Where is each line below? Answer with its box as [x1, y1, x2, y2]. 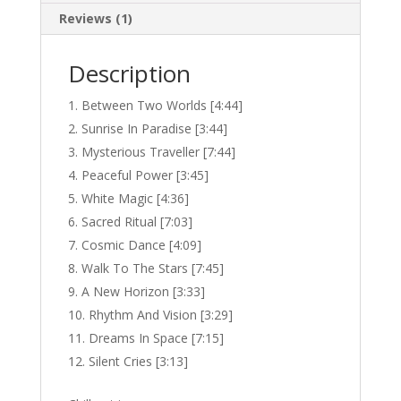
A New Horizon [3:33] [81, 283, 205, 300]
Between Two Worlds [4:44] [81, 97, 243, 114]
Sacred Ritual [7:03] [81, 213, 192, 230]
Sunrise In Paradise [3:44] [81, 120, 227, 137]
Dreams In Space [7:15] [88, 329, 224, 346]
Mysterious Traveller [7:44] [81, 143, 235, 160]
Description [67, 57, 191, 90]
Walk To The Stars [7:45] [81, 260, 224, 277]
